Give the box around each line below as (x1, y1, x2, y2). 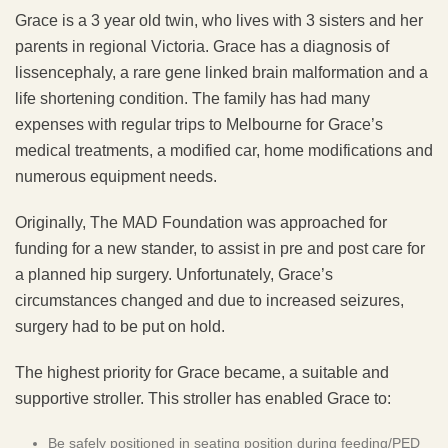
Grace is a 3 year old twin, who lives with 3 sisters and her (15, 11, 423, 29)
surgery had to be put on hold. (15, 317, 225, 335)
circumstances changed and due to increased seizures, (15, 291, 404, 309)
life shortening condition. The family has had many (15, 89, 370, 107)
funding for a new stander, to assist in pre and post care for (15, 239, 425, 257)
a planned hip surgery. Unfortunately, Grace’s (15, 265, 333, 283)
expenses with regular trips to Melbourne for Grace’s (15, 115, 383, 133)
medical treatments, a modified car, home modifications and (15, 141, 433, 159)
